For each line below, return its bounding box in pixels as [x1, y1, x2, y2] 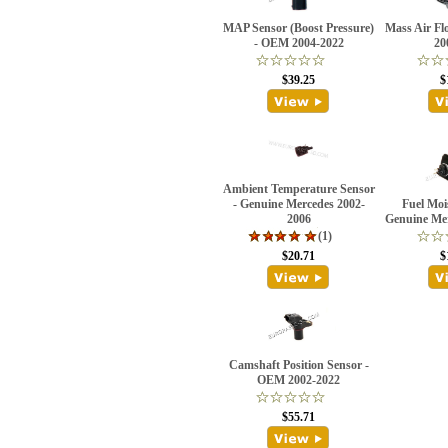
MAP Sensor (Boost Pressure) [223, 21, 374, 35]
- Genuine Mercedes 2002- [232, 197, 365, 211]
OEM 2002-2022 [257, 373, 340, 387]
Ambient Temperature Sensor [222, 182, 375, 196]
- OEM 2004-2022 [253, 36, 344, 50]
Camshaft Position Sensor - [228, 358, 369, 372]
